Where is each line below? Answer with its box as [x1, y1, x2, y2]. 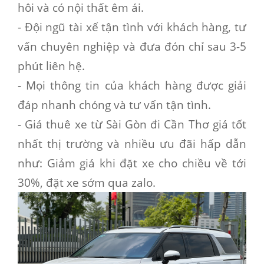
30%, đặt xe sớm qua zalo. [18, 174, 156, 190]
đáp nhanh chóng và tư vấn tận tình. [18, 97, 211, 112]
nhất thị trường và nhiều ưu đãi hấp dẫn [18, 136, 246, 151]
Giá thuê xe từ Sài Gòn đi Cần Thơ [25, 116, 209, 131]
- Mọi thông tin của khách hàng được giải [18, 77, 246, 93]
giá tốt [209, 116, 247, 131]
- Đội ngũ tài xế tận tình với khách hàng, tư [18, 19, 246, 34]
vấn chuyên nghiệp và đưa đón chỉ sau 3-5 [18, 38, 246, 54]
